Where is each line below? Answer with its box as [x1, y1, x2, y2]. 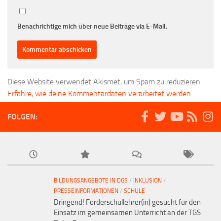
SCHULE [124, 187, 145, 194]
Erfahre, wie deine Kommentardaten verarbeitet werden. [7, 88, 192, 98]
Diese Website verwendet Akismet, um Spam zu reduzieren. [7, 76, 202, 86]
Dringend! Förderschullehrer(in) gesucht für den [54, 197, 201, 207]
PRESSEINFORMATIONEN [54, 187, 118, 194]
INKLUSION [133, 177, 162, 184]
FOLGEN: [7, 111, 37, 121]
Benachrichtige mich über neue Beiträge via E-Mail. [17, 22, 167, 31]
